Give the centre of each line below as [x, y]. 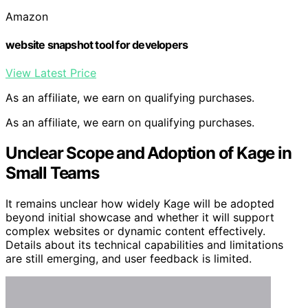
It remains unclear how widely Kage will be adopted [140, 203]
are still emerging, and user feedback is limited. [129, 258]
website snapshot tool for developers [97, 44]
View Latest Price [51, 73]
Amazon [27, 16]
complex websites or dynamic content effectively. [135, 231]
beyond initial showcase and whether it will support [140, 217]
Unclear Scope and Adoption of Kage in [148, 153]
